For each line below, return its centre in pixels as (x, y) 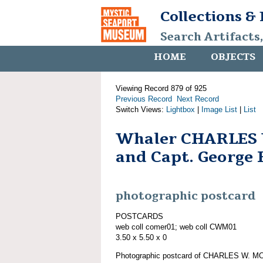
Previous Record (144, 99)
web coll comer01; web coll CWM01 (176, 227)
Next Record (198, 99)
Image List (219, 109)
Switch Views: (141, 109)
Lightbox (181, 109)
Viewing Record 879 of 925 (161, 88)
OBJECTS (233, 57)
